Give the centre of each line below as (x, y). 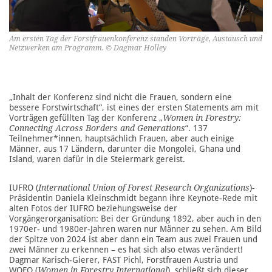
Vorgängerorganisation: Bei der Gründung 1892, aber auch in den (135, 218)
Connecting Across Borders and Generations (97, 128)
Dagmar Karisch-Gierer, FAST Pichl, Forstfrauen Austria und (124, 260)
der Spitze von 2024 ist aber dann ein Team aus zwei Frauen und (133, 239)
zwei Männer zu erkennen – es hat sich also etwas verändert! (126, 249)
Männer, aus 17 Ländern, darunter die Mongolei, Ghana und (125, 148)
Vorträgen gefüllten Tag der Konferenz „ (86, 117)
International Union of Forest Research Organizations (144, 187)
